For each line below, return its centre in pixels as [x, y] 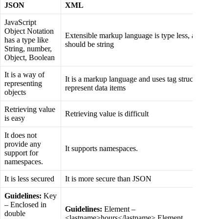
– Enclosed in [25, 204]
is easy [15, 118]
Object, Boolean [30, 57]
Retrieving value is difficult [107, 113]
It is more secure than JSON [108, 178]
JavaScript [20, 22]
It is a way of [24, 74]
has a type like [26, 40]
